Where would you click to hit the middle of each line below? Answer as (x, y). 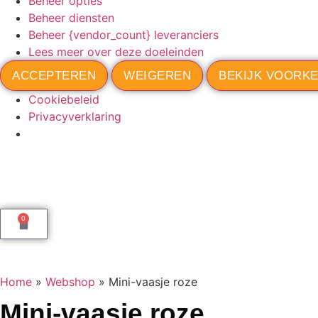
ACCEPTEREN (54, 75)
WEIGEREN (158, 75)
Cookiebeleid (64, 99)
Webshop (70, 281)
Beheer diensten (71, 17)
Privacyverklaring (75, 116)
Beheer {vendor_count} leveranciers (124, 34)
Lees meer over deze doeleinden (116, 51)
